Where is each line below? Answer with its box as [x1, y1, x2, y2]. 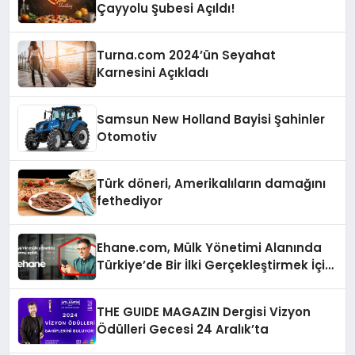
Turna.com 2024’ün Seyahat [97, 46, 277, 63]
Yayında [97, 273, 150, 291]
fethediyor [97, 192, 163, 209]
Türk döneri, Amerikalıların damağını [97, 174, 326, 192]
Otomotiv [97, 128, 158, 145]
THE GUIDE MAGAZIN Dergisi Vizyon [97, 303, 311, 320]
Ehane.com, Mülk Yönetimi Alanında [97, 239, 323, 256]
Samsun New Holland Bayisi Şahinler [97, 110, 326, 128]
